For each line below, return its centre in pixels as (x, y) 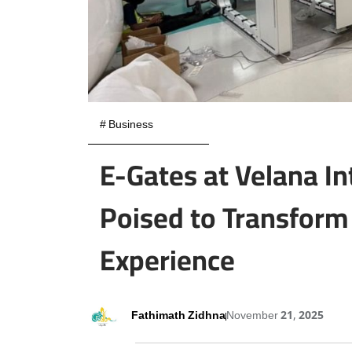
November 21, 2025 (275, 316)
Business (131, 126)
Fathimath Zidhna (178, 316)
